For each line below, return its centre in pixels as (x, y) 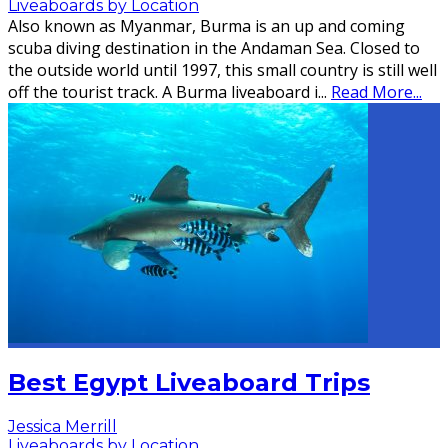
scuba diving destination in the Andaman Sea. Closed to (214, 48)
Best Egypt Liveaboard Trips (189, 383)
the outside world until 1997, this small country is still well (222, 70)
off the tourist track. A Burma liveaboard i (163, 92)
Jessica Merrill (62, 427)
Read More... (376, 92)
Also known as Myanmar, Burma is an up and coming (206, 26)
